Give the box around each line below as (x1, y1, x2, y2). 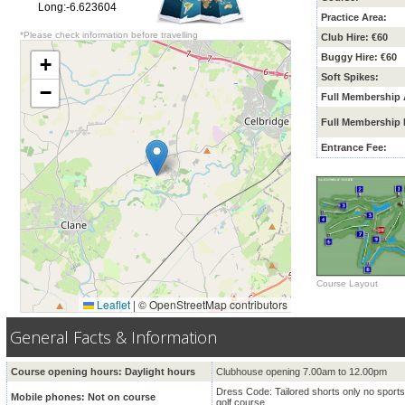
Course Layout (316, 278, 378, 288)
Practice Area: (321, 12, 387, 23)
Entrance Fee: (321, 142, 387, 153)
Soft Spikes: (321, 71, 379, 82)
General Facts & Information (10, 326, 217, 348)
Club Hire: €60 (321, 32, 388, 42)
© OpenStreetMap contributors (136, 297, 287, 312)
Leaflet (94, 297, 130, 312)
